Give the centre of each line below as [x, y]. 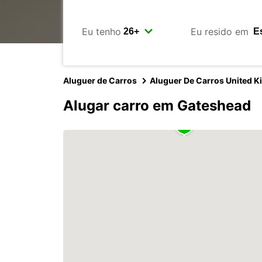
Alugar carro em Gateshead [157, 106]
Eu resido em [219, 31]
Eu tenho [101, 31]
